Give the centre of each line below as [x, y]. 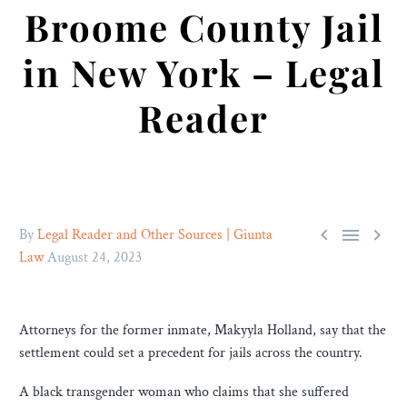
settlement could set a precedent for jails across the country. [191, 353]
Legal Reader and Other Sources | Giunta [155, 235]
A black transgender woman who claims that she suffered [184, 392]
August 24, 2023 [94, 258]
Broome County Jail [203, 27]
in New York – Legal [203, 72]
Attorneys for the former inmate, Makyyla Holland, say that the [203, 330]
